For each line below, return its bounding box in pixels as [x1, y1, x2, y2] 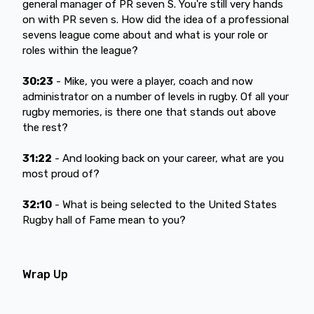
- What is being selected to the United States [52, 198, 277, 211]
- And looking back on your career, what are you [52, 151, 284, 165]
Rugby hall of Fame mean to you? [22, 213, 186, 226]
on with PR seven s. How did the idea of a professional [22, 13, 289, 26]
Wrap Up [22, 267, 68, 281]
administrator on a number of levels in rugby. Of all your [22, 90, 289, 103]
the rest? [22, 121, 68, 134]
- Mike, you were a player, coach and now [53, 74, 253, 88]
